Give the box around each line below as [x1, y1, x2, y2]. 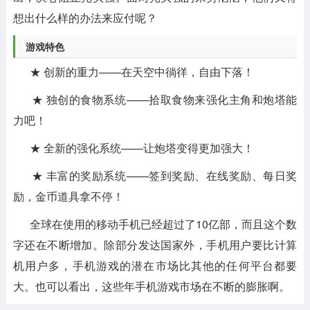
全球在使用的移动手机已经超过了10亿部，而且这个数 [12, 216, 298, 232]
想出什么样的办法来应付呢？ [12, 10, 157, 26]
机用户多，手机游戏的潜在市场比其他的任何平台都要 [12, 257, 298, 273]
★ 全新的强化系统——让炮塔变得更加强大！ [12, 140, 254, 156]
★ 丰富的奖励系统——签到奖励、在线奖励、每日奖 [12, 167, 298, 183]
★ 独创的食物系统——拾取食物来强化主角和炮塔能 [12, 91, 298, 107]
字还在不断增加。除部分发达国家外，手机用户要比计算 [12, 237, 298, 253]
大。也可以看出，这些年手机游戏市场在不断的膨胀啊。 [12, 278, 290, 294]
